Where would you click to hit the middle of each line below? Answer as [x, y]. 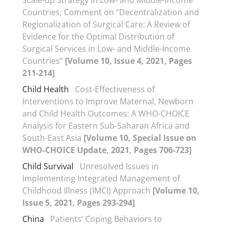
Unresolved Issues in [119, 166]
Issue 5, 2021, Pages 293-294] [79, 203]
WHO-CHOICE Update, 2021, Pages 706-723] [107, 150]
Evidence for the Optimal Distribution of [98, 36]
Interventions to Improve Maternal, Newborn [108, 101]
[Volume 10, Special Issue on [140, 138]
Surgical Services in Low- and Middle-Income [106, 49]
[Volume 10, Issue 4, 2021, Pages [128, 61]
